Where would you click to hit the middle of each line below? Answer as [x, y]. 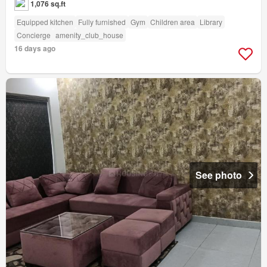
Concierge [34, 35]
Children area [173, 21]
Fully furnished [102, 21]
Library [211, 21]
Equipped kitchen [45, 21]
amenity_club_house [89, 35]
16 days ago [35, 48]
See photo [219, 175]
